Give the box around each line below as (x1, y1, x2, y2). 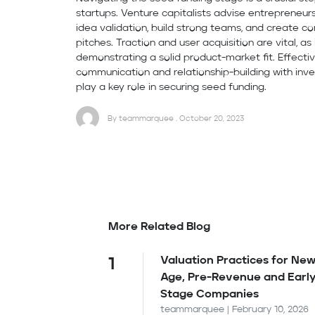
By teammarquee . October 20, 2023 (108, 114, 244, 123)
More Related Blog (108, 221, 210, 233)
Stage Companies (160, 289, 259, 301)
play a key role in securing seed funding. (76, 82, 266, 93)
